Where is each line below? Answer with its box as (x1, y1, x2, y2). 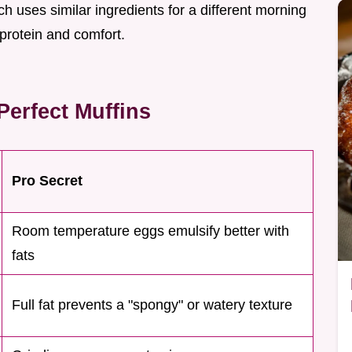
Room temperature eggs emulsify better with (12, 223, 289, 240)
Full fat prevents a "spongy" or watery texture (12, 297, 292, 313)
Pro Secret (12, 173, 82, 189)
